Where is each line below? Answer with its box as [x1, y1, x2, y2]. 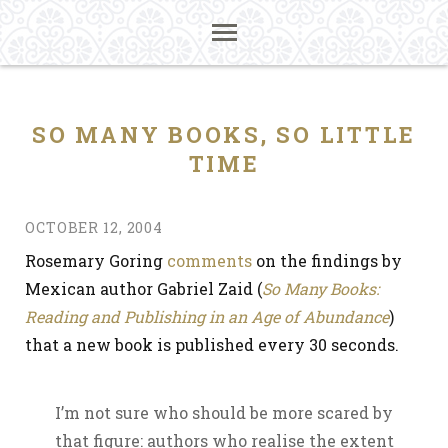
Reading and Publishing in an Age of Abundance [25, 306, 389, 327]
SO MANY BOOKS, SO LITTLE [32, 120, 416, 149]
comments [167, 250, 252, 271]
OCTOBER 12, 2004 [25, 218, 164, 237]
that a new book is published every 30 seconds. [25, 334, 399, 355]
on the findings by [252, 250, 402, 271]
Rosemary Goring [25, 250, 167, 271]
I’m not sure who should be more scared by [55, 402, 393, 423]
